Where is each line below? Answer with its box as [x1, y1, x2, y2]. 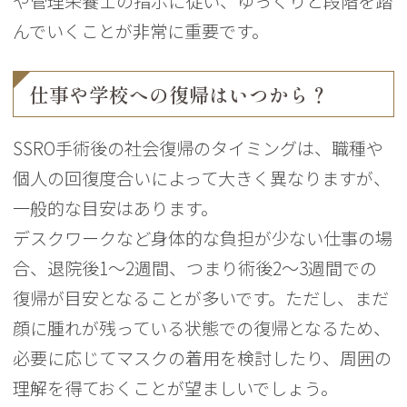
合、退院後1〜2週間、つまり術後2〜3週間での [13, 255, 378, 282]
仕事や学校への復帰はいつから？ [29, 85, 330, 106]
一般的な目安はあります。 [13, 195, 219, 222]
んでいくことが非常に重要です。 [13, 18, 270, 45]
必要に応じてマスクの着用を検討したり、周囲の [13, 345, 392, 372]
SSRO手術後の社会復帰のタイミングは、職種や [13, 135, 384, 162]
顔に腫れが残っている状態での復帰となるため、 [13, 315, 392, 342]
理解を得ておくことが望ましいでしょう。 [13, 375, 339, 402]
